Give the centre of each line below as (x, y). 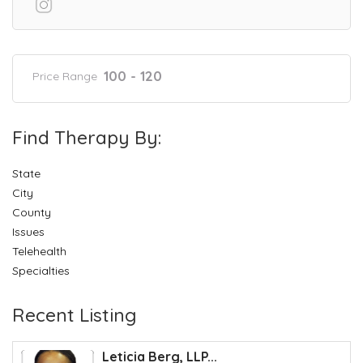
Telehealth (39, 251)
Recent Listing (75, 314)
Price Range (65, 76)
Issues (28, 231)
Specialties (41, 270)
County (32, 212)
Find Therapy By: (87, 137)
